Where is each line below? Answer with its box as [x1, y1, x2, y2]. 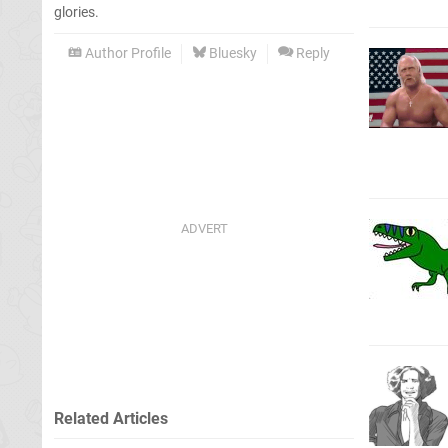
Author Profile [82, 44, 171, 62]
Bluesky [206, 44, 257, 62]
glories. [54, 3, 99, 21]
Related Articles [54, 408, 168, 428]
